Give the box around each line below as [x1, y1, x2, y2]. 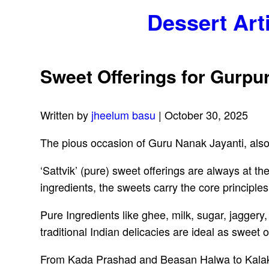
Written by [40, 107, 92, 123]
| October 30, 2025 [156, 107, 249, 123]
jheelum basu [91, 107, 156, 123]
